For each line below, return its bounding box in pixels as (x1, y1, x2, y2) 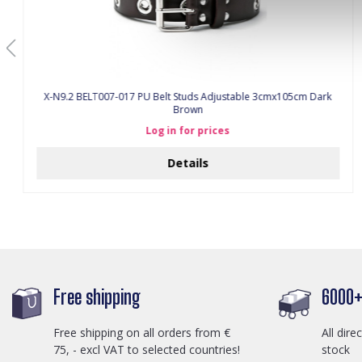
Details (167, 155, 209, 170)
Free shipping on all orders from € (53, 324, 230, 340)
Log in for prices (145, 124, 230, 137)
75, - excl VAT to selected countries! (53, 341, 240, 357)
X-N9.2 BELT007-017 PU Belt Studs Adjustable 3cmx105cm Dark (44, 90, 332, 103)
